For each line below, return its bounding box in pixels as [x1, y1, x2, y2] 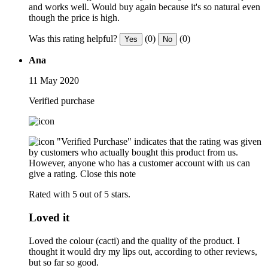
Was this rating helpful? [29, 33, 117, 44]
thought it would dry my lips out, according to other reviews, [29, 246, 257, 257]
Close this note [80, 169, 136, 179]
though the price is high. [29, 13, 120, 23]
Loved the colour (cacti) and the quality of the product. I [29, 235, 240, 246]
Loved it [29, 211, 69, 224]
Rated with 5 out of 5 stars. [29, 189, 130, 200]
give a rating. [29, 169, 78, 179]
